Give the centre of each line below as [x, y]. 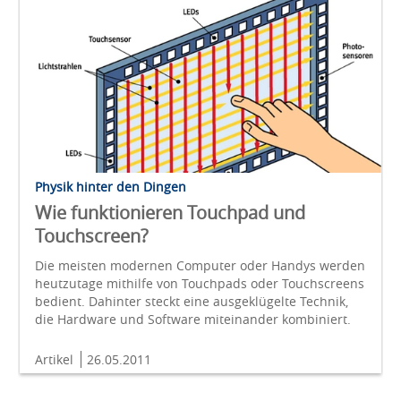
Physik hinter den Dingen [111, 186]
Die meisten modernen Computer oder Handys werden [200, 265]
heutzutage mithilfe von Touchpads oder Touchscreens [200, 283]
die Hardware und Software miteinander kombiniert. [193, 319]
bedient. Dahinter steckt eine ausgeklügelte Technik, [192, 301]
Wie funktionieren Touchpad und [170, 212]
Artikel [56, 359]
